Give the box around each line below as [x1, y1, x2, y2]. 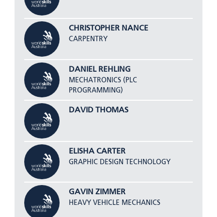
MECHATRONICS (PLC [68, 77, 137, 84]
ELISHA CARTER [68, 147, 125, 155]
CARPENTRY [68, 36, 108, 43]
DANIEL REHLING [68, 65, 131, 74]
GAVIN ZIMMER [68, 188, 125, 197]
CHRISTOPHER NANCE [68, 25, 148, 32]
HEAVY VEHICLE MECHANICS [68, 200, 160, 207]
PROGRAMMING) [68, 87, 123, 94]
